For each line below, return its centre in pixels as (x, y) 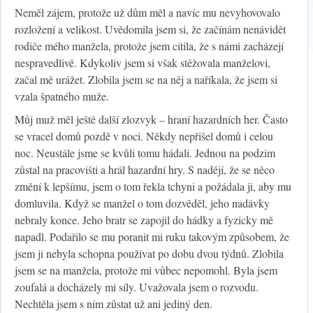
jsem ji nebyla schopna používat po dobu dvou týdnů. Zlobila (149, 254)
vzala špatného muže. (62, 96)
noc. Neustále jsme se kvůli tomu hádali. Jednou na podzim (145, 153)
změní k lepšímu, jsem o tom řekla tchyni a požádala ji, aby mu (153, 187)
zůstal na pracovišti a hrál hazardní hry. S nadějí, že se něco (145, 170)
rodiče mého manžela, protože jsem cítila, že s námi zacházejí (149, 46)
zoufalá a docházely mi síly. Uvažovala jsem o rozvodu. (137, 287)
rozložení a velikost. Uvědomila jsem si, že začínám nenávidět (150, 29)
